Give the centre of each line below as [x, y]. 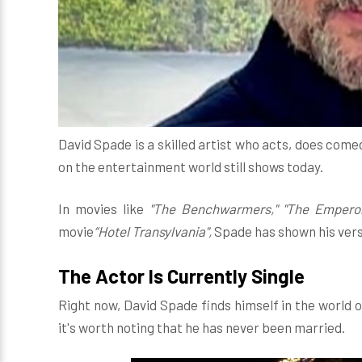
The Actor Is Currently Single [181, 276]
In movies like [104, 208]
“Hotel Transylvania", [153, 231]
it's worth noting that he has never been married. [202, 327]
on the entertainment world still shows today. [191, 166]
